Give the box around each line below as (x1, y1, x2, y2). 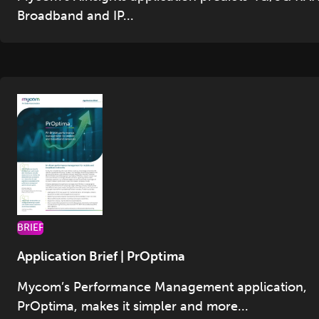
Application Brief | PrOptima (17, 249, 185, 265)
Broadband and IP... (17, 8, 134, 24)
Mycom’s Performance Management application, (17, 279, 307, 296)
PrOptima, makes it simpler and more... (17, 298, 249, 315)
